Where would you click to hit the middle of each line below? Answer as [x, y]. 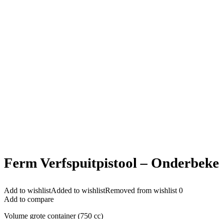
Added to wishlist [78, 190]
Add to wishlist [27, 190]
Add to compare [29, 199]
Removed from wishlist [141, 190]
